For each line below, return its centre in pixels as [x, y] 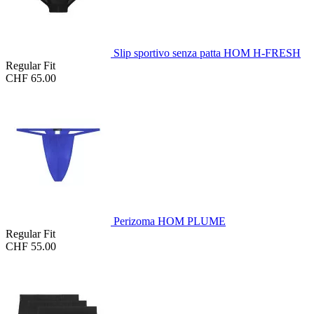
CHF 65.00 [31, 78]
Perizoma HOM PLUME [170, 221]
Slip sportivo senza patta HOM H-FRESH [207, 53]
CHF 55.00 [31, 247]
